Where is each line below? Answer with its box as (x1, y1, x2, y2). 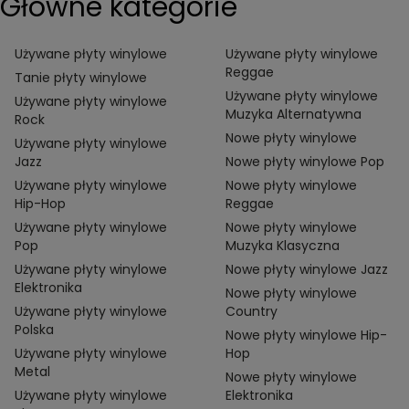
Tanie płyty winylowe (15, 68, 147, 88)
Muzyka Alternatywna (225, 105, 362, 124)
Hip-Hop (15, 194, 66, 214)
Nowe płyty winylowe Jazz (225, 260, 388, 279)
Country (225, 302, 278, 321)
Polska (15, 320, 54, 340)
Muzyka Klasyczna (225, 236, 340, 256)
